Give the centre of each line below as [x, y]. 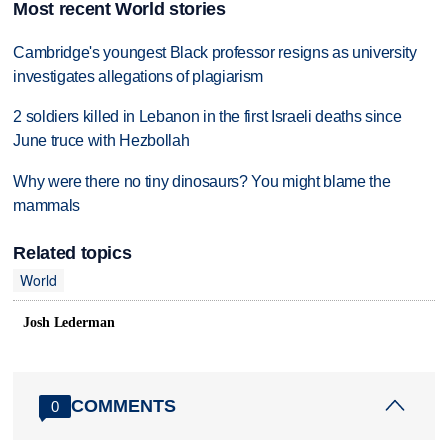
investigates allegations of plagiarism [138, 76]
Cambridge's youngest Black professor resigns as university [215, 52]
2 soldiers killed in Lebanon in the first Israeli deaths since [207, 117]
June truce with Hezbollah [101, 141]
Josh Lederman [69, 323]
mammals [47, 206]
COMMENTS [124, 405]
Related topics [72, 253]
